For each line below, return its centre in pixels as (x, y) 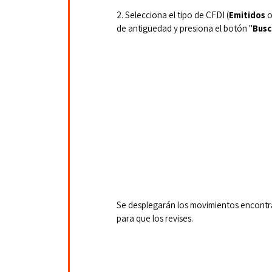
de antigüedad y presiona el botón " (185, 29)
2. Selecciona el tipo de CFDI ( (173, 15)
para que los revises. (155, 218)
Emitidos (248, 15)
